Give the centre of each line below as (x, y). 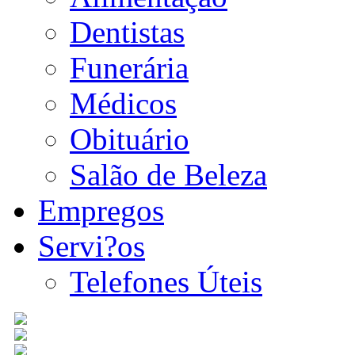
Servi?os (92, 246)
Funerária (129, 68)
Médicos (123, 103)
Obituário (130, 139)
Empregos (101, 210)
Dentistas (127, 32)
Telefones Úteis (166, 282)
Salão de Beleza (168, 175)
